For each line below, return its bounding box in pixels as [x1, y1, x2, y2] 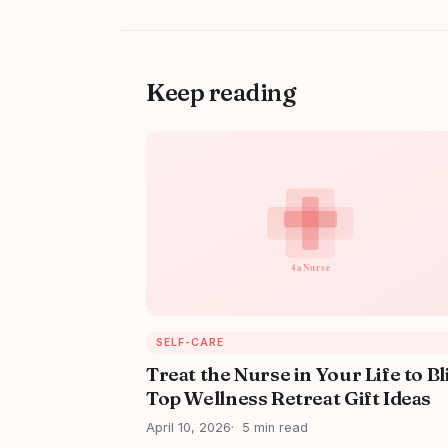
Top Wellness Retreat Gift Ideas [146, 386, 432, 411]
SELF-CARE [155, 336, 224, 350]
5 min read [242, 420, 308, 436]
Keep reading [146, 77, 296, 107]
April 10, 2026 [146, 420, 231, 436]
